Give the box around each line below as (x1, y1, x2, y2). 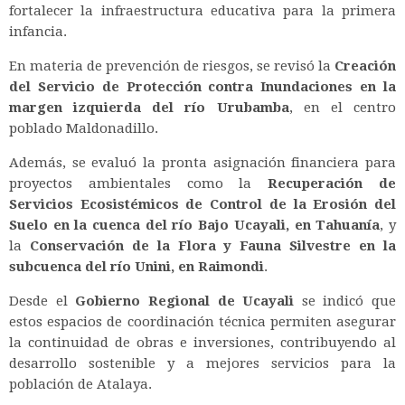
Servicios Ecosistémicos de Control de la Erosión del (9, 195, 396, 212)
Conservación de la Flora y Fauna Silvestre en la (29, 237, 397, 254)
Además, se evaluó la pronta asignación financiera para (9, 154, 396, 171)
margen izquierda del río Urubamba (9, 99, 289, 116)
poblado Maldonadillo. (9, 119, 158, 137)
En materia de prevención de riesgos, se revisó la (9, 57, 334, 74)
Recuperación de (268, 174, 397, 192)
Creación (334, 57, 396, 74)
